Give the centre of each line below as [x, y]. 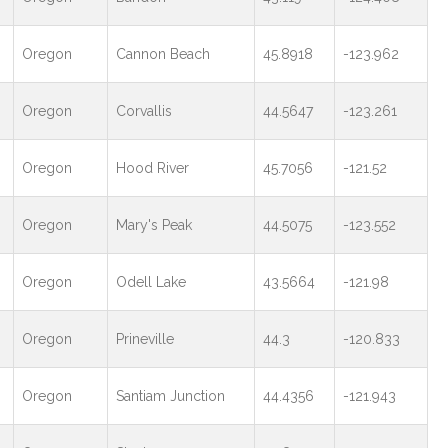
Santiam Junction [170, 396]
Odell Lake [150, 282]
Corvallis [143, 111]
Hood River [152, 168]
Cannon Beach [162, 54]
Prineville [144, 339]
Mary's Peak [153, 225]
